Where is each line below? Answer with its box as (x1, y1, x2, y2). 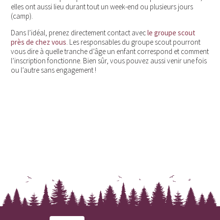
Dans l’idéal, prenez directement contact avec (11, 28, 148, 38)
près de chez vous (11, 37, 67, 47)
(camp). (11, 11, 33, 21)
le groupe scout (147, 28, 196, 38)
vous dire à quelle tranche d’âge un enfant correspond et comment (11, 47, 209, 56)
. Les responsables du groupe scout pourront (66, 37, 201, 47)
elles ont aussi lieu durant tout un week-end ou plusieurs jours (11, 2, 193, 12)
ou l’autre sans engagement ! (11, 65, 97, 75)
